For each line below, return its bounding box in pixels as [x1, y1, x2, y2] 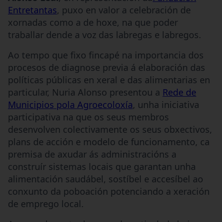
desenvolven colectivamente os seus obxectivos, [8, 123, 212, 135]
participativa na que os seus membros [8, 111, 169, 123]
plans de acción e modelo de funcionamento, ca [8, 135, 210, 148]
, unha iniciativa [133, 98, 199, 111]
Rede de [163, 86, 196, 98]
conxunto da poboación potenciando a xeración [8, 185, 210, 197]
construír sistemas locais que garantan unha [8, 160, 196, 172]
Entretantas [8, 3, 57, 16]
